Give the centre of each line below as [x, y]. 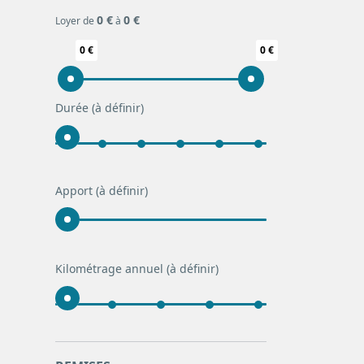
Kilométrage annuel [111, 268]
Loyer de [76, 21]
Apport [76, 191]
